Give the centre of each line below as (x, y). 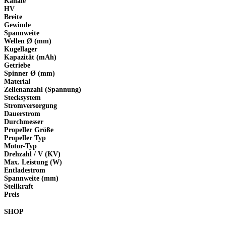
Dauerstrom (22, 114)
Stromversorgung (31, 105)
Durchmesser (24, 122)
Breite (13, 17)
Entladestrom (25, 170)
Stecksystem (22, 97)
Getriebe (17, 65)
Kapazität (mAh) (30, 57)
